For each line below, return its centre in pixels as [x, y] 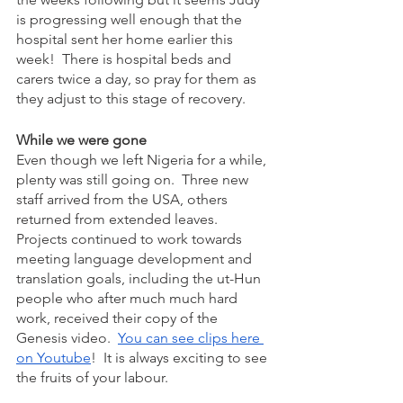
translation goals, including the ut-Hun [140, 279]
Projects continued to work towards [131, 239]
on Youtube [54, 358]
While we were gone [81, 140]
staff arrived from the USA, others [124, 200]
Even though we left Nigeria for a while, [143, 160]
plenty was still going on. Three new [134, 180]
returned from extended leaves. [121, 219]
